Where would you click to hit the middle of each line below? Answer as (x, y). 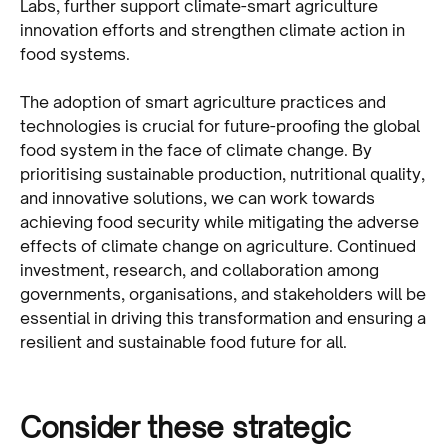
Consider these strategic (185, 427)
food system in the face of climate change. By (196, 149)
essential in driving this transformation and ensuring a (223, 317)
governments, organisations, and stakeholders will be (223, 293)
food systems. (75, 53)
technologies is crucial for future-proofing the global (220, 125)
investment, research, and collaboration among (199, 269)
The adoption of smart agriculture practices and (203, 101)
